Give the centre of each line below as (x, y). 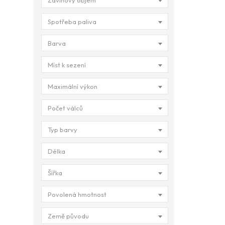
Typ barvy (63, 130)
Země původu (68, 216)
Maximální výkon (73, 86)
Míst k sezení (67, 65)
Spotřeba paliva (72, 22)
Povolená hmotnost (77, 194)
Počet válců (65, 108)
